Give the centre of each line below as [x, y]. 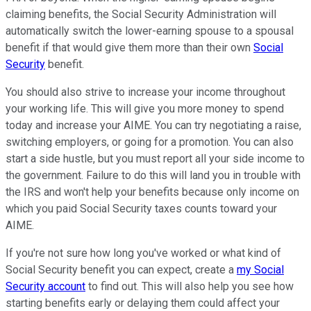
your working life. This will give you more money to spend [145, 109]
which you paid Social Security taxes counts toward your [141, 209]
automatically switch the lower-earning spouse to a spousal [150, 31]
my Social [260, 270]
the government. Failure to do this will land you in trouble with [153, 176]
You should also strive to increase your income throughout [145, 92]
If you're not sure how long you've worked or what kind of [143, 253]
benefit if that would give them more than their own [129, 48]
